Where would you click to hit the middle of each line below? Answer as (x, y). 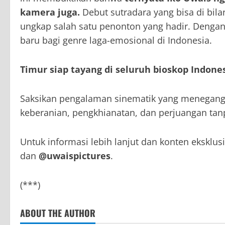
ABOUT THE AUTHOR (58, 213)
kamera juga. (51, 12)
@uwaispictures (75, 156)
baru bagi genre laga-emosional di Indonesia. (116, 40)
